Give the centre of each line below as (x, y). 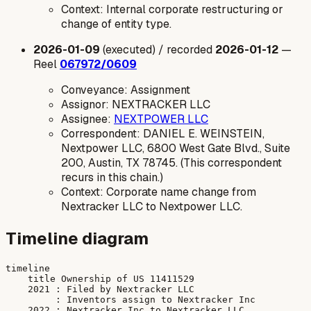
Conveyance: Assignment (126, 90)
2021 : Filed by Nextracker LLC (100, 289)
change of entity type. (116, 24)
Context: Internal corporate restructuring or (172, 10)
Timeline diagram (77, 239)
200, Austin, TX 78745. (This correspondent (171, 163)
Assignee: (87, 119)
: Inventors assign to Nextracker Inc (131, 300)
